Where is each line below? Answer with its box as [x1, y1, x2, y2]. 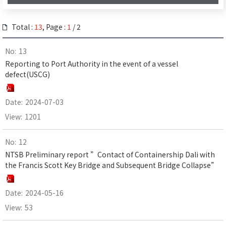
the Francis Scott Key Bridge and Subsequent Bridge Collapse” [5, 160, 218, 171]
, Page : [42, 22, 67, 32]
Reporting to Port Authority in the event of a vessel [5, 59, 178, 69]
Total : [12, 22, 34, 32]
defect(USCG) [5, 69, 50, 79]
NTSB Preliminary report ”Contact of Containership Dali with [5, 149, 215, 160]
